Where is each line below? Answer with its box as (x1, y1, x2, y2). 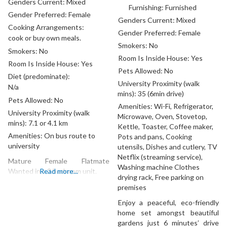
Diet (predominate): (8, 72, 70, 81)
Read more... (39, 167, 78, 175)
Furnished (165, 3, 197, 12)
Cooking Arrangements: (8, 23, 85, 31)
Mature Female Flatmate (8, 157, 109, 165)
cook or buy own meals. (8, 33, 82, 42)
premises (118, 183, 147, 192)
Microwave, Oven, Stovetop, (118, 112, 208, 121)
